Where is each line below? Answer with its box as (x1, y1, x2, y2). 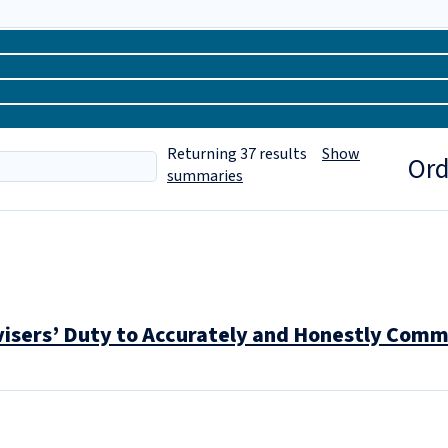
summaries (167, 165, 243, 187)
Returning (167, 143, 237, 165)
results (256, 143, 322, 165)
